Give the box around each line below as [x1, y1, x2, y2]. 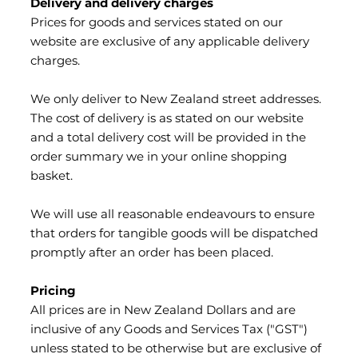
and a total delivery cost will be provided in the [30, 128, 306, 149]
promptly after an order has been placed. [30, 243, 273, 264]
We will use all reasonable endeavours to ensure [30, 205, 315, 225]
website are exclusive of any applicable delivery [30, 32, 309, 53]
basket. [30, 166, 73, 187]
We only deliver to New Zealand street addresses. [30, 89, 321, 110]
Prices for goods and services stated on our [30, 13, 283, 34]
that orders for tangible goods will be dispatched [30, 224, 318, 245]
